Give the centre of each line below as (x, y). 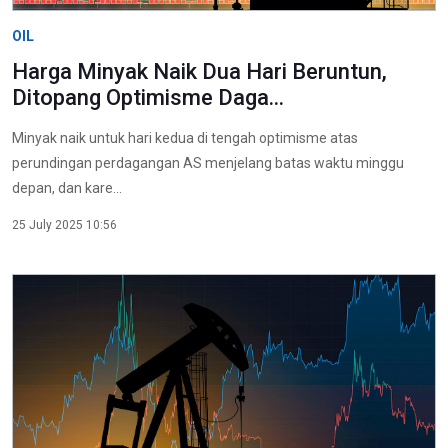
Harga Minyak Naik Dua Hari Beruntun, (199, 72)
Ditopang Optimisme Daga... (148, 98)
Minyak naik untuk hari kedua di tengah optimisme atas (185, 138)
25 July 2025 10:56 (64, 225)
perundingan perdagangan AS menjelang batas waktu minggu (208, 163)
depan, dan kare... (67, 188)
